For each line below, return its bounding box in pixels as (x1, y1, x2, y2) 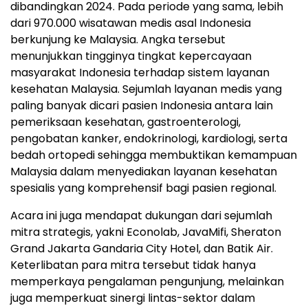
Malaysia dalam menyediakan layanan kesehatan (10, 163, 277, 179)
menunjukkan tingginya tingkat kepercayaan (10, 47, 252, 64)
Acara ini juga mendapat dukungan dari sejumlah (10, 207, 272, 223)
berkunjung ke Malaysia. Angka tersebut (10, 31, 225, 47)
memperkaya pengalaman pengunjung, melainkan (10, 273, 284, 289)
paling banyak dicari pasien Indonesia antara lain (10, 97, 273, 113)
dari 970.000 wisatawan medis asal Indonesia (10, 14, 251, 31)
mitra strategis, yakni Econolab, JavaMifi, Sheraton (10, 223, 281, 240)
